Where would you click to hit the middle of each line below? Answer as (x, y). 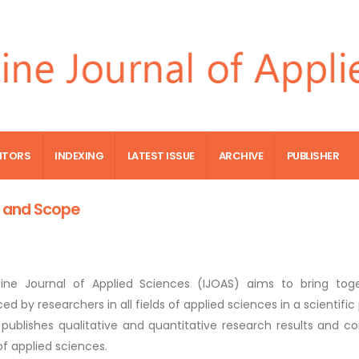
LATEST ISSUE (161, 155)
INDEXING (79, 155)
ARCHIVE (241, 155)
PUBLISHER (313, 155)
